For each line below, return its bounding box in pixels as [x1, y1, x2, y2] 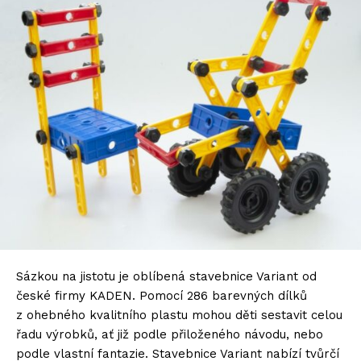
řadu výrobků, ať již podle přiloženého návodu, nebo [16, 327, 323, 342]
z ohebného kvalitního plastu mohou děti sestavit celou [16, 308, 342, 323]
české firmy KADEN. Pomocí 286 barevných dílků [16, 288, 307, 304]
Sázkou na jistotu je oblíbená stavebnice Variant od [16, 269, 317, 284]
